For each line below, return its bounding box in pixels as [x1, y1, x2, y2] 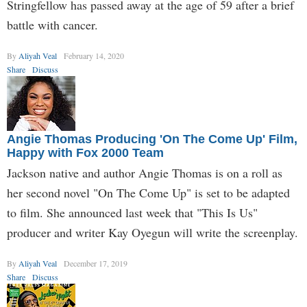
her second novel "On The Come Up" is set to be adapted [7, 184, 290, 201]
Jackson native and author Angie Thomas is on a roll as [7, 164, 282, 181]
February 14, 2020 [64, 50, 124, 61]
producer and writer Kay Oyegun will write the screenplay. [7, 224, 298, 241]
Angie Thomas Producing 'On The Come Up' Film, [7, 132, 297, 146]
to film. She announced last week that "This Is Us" [7, 204, 258, 221]
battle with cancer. [7, 16, 98, 33]
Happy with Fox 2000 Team [7, 146, 164, 160]
